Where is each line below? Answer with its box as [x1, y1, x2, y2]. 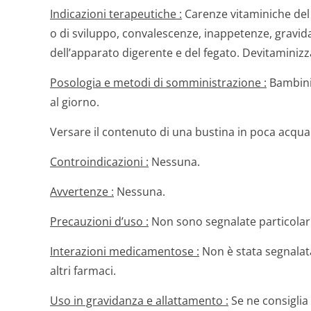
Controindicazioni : [50, 154, 149, 169]
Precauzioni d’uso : [50, 214, 149, 229]
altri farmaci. [50, 263, 116, 278]
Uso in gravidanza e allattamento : [50, 293, 228, 308]
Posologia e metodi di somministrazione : [50, 75, 267, 90]
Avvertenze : [50, 184, 114, 199]
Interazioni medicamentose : [50, 244, 199, 259]
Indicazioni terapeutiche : [50, 6, 182, 22]
